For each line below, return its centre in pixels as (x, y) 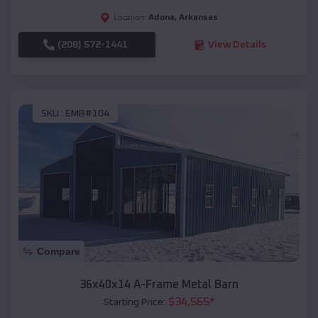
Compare (59, 252)
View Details (237, 45)
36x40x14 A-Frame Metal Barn (159, 285)
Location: (130, 18)
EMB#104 (87, 113)
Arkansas (198, 18)
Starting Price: (134, 303)
